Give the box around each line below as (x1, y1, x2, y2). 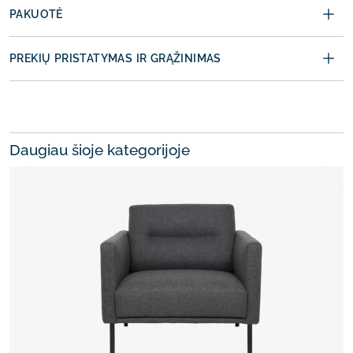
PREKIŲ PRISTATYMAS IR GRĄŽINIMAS (9, 52, 221, 65)
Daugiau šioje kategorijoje (9, 141, 190, 159)
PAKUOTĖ (9, 8, 63, 21)
